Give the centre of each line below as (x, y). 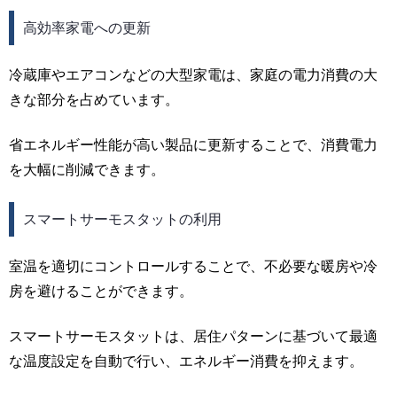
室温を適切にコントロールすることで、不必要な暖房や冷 (193, 267)
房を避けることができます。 (101, 292)
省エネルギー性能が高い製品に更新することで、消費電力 (193, 144)
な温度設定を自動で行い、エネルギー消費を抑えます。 (186, 361)
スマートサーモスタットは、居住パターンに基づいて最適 (193, 336)
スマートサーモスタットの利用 (122, 219)
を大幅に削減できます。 (87, 169)
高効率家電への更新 (86, 27)
